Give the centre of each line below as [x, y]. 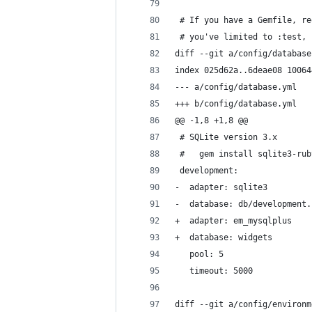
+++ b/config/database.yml [236, 104]
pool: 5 [199, 254]
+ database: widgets [224, 237]
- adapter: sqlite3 [221, 187]
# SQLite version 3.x [226, 137]
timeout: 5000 [214, 271]
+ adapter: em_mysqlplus [233, 221]
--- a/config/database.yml [236, 87]
